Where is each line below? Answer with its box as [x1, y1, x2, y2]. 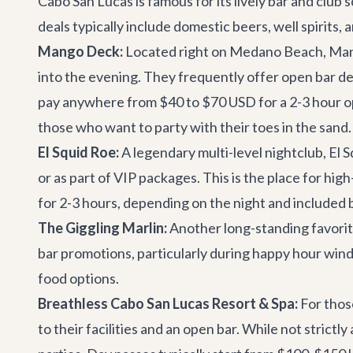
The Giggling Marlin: [38, 219, 167, 236]
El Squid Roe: [38, 143, 119, 161]
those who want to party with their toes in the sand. [38, 118, 351, 136]
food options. [38, 269, 119, 287]
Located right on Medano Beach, [123, 43, 329, 60]
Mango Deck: [38, 43, 123, 60]
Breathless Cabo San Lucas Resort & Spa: [38, 295, 298, 312]
